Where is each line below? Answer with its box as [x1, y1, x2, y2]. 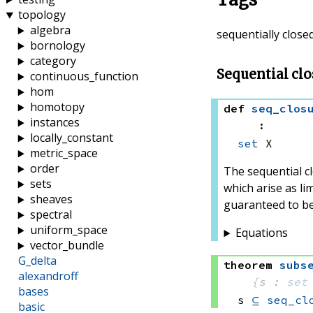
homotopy [29, 99, 85, 115]
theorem [224, 258, 273, 272]
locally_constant [29, 130, 113, 146]
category [29, 53, 76, 69]
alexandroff [17, 268, 78, 284]
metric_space [29, 145, 98, 161]
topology [17, 7, 66, 23]
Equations [235, 225, 289, 241]
